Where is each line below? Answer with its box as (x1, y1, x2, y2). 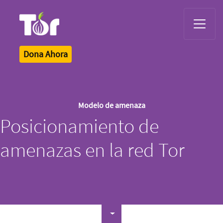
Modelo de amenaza (78, 100, 145, 110)
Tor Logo (19, 35, 41, 43)
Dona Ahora (23, 48, 68, 60)
